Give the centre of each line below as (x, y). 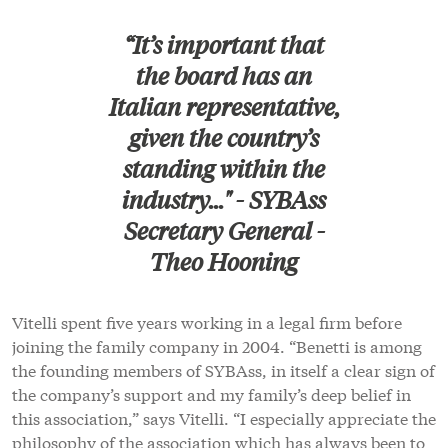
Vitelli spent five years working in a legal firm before (207, 322)
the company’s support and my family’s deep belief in (211, 394)
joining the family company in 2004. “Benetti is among (217, 346)
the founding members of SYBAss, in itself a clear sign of (223, 370)
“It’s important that (224, 45)
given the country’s (224, 138)
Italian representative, (224, 107)
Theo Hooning (224, 262)
